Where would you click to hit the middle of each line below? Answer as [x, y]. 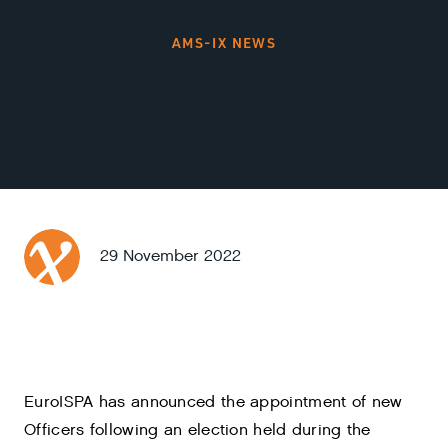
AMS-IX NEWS [224, 42]
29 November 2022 [170, 256]
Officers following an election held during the [197, 430]
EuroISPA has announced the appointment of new [213, 402]
